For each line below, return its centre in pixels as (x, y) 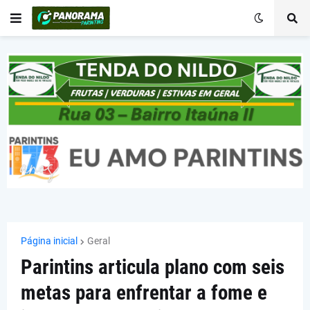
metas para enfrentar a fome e (144, 293)
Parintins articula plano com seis (153, 267)
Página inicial (49, 241)
